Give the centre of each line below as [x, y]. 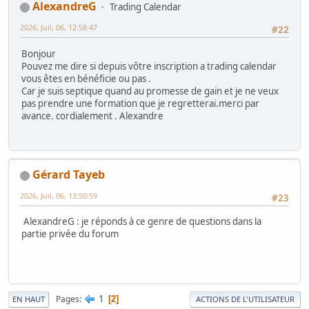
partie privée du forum [70, 234]
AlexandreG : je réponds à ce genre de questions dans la [141, 222]
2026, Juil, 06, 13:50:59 [59, 196]
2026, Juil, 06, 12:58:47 [59, 28]
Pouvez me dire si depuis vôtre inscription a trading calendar [149, 66]
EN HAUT [29, 299]
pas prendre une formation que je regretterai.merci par [140, 103]
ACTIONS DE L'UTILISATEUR [245, 299]
